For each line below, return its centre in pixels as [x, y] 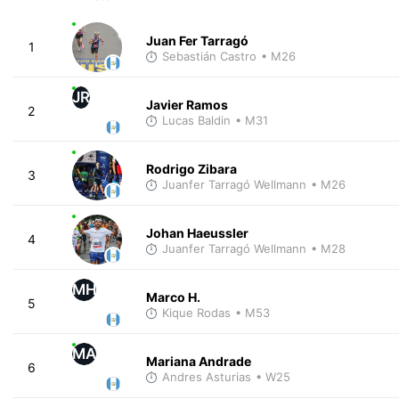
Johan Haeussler [197, 232]
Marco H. [173, 297]
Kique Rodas [196, 312]
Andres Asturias [206, 376]
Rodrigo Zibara [191, 168]
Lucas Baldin [196, 120]
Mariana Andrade [198, 361]
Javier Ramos [187, 104]
